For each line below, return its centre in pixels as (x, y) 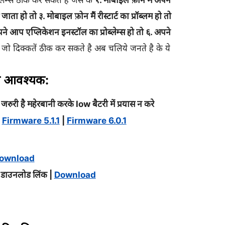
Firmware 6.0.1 (96, 121)
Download (75, 175)
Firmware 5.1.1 (31, 121)
